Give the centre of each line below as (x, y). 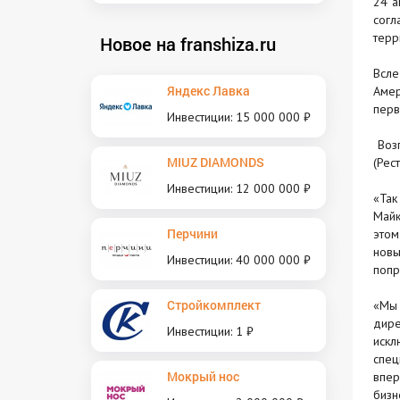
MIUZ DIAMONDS (216, 162)
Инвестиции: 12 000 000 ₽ (239, 188)
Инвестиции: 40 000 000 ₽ (239, 259)
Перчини (192, 233)
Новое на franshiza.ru (188, 43)
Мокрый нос (203, 376)
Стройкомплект (214, 304)
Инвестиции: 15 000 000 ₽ (239, 117)
